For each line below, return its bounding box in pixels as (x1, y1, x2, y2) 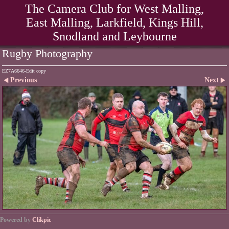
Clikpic (32, 216, 51, 224)
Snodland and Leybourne (52, 30, 177, 43)
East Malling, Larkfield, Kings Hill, (26, 16, 203, 29)
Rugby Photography (2, 48, 93, 60)
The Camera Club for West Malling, (25, 2, 204, 15)
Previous (10, 76, 37, 84)
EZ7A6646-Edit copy (2, 68, 46, 74)
